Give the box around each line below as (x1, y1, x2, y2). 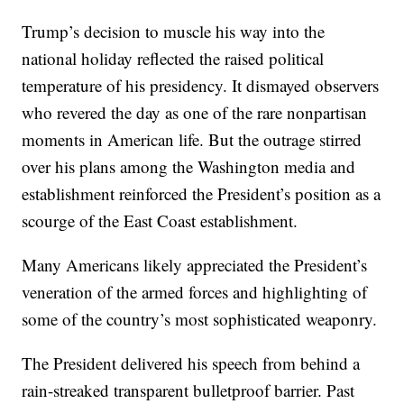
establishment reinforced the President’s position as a (22, 182, 381, 205)
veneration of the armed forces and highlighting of (22, 280, 368, 303)
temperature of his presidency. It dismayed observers (22, 74, 380, 96)
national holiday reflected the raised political (22, 47, 325, 69)
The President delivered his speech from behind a (22, 352, 361, 374)
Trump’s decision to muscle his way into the (22, 20, 326, 42)
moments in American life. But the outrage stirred (22, 128, 363, 151)
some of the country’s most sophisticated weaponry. (22, 308, 378, 330)
